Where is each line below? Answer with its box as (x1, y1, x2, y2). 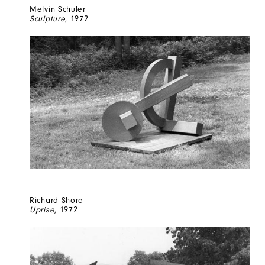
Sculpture (30, 13, 66, 24)
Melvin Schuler (30, 4, 86, 14)
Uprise (30, 204, 55, 215)
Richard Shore (30, 195, 84, 205)
